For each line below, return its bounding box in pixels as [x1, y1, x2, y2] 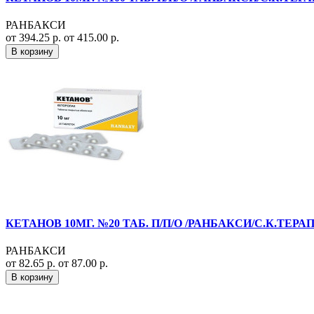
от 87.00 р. [58, 257, 108, 269]
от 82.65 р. [6, 257, 58, 269]
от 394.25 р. [6, 32, 64, 44]
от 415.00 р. [64, 32, 119, 44]
